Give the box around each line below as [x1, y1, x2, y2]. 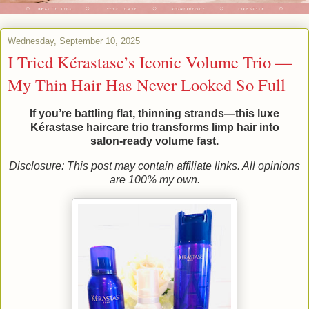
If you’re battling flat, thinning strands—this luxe [30, 108, 279, 120]
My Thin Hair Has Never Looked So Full [8, 73, 286, 97]
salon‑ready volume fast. [90, 135, 219, 148]
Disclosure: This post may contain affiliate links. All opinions [9, 159, 300, 172]
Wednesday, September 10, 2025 [8, 36, 140, 47]
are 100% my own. [109, 173, 200, 186]
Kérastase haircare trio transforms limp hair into [30, 121, 279, 134]
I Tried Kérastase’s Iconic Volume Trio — [8, 50, 292, 74]
